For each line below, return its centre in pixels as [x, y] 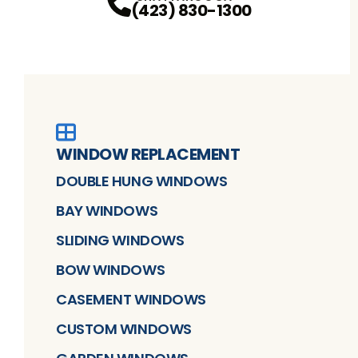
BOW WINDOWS [111, 270]
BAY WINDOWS [107, 211]
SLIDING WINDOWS [120, 241]
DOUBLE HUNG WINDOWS [142, 181]
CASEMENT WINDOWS [131, 300]
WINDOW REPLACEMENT [148, 155]
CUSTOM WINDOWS [124, 329]
